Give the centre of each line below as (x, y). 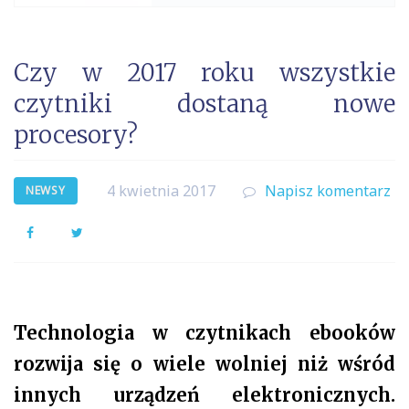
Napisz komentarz (328, 191)
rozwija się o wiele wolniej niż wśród (204, 364)
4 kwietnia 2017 (161, 191)
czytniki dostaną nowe (204, 104)
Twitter (104, 231)
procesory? (76, 135)
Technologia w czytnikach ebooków (204, 333)
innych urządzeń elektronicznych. (204, 395)
